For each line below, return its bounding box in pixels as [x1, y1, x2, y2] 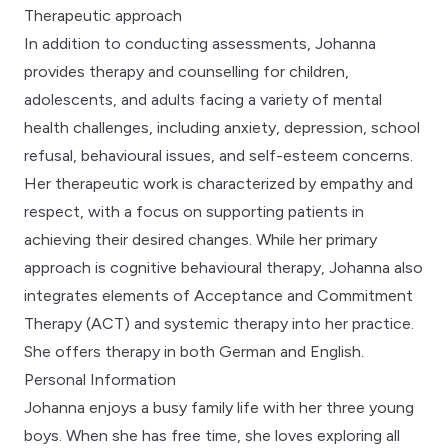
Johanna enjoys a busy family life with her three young [24, 397, 414, 417]
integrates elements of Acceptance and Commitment [24, 285, 413, 305]
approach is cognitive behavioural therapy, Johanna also [24, 257, 423, 277]
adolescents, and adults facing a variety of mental [24, 89, 382, 109]
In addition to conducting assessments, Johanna [24, 33, 376, 53]
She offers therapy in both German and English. [24, 341, 364, 361]
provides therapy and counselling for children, [24, 61, 349, 81]
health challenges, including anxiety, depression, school [24, 117, 420, 137]
